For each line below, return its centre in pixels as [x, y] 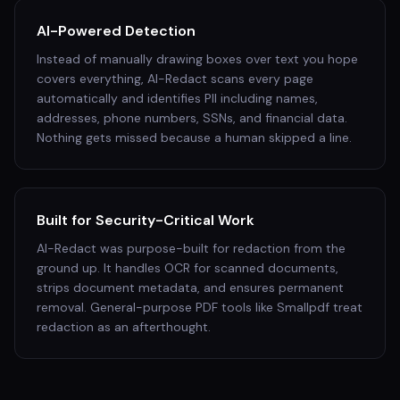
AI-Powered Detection [116, 31]
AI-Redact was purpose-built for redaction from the [191, 248]
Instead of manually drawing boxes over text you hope [197, 59]
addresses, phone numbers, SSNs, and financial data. [192, 118]
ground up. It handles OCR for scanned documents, [187, 268]
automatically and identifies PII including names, [177, 98]
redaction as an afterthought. [124, 327]
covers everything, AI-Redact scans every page [175, 79]
